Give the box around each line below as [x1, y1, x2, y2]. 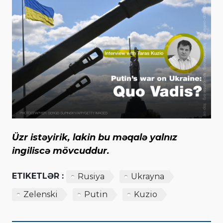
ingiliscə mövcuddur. [12, 145, 110, 156]
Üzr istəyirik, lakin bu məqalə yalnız [12, 131, 177, 143]
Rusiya [78, 171, 105, 181]
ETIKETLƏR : [12, 171, 64, 181]
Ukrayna [131, 171, 164, 181]
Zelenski [23, 189, 58, 199]
